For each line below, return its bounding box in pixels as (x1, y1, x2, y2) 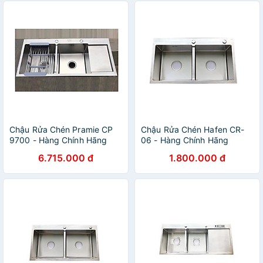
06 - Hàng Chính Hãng (141, 135, 228, 145)
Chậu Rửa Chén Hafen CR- (141, 124, 245, 134)
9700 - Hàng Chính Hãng (9, 135, 107, 145)
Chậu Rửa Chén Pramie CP (9, 124, 113, 134)
